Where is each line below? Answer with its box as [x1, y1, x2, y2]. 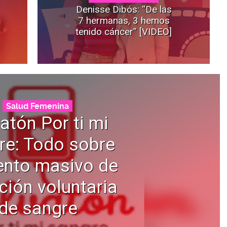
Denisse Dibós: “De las [75, 3, 172, 15]
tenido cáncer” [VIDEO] [75, 25, 172, 37]
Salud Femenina [6, 101, 69, 111]
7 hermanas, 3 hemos [78, 14, 170, 26]
